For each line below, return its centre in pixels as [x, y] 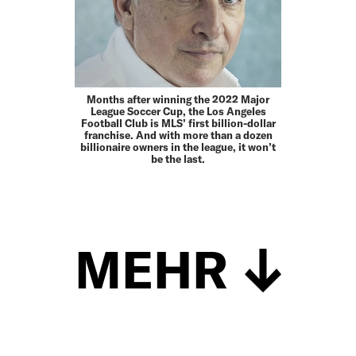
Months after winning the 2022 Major [178, 100]
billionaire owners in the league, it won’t [178, 147]
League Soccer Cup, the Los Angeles [178, 112]
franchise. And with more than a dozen [178, 135]
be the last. [178, 159]
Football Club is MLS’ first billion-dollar [178, 124]
